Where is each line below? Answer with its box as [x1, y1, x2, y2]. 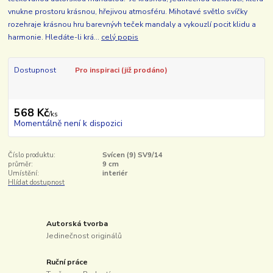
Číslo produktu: [8, 150, 56, 160]
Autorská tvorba [46, 219, 108, 229]
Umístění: [8, 168, 40, 178]
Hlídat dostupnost [8, 177, 65, 187]
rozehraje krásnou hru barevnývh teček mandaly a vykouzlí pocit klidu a [8, 19, 257, 30]
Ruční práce [46, 257, 88, 268]
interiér [102, 168, 127, 178]
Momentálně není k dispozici [13, 117, 122, 129]
